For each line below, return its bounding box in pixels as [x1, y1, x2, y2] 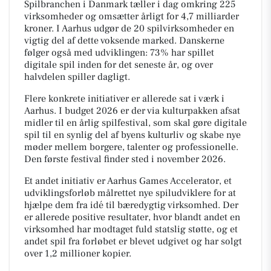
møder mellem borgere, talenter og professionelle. [24, 140, 238, 153]
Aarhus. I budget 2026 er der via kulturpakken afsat [24, 104, 240, 117]
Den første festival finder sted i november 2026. [24, 152, 226, 165]
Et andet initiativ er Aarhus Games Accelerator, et [24, 174, 232, 187]
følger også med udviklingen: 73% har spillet [24, 46, 214, 59]
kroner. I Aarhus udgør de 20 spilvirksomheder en [24, 22, 234, 34]
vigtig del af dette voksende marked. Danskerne [24, 34, 224, 47]
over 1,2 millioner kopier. [24, 247, 131, 260]
